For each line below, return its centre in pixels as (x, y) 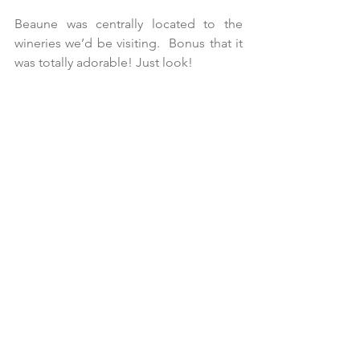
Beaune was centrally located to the (129, 24)
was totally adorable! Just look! (104, 63)
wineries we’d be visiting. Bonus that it (129, 43)
